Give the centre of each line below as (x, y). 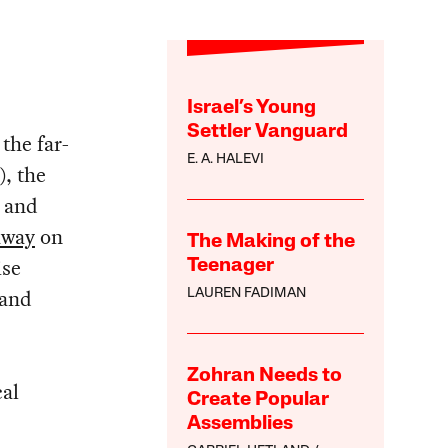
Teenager (231, 266)
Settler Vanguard (268, 132)
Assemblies (240, 424)
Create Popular (258, 400)
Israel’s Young (252, 108)
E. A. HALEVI (226, 160)
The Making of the (271, 242)
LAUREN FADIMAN (247, 294)
